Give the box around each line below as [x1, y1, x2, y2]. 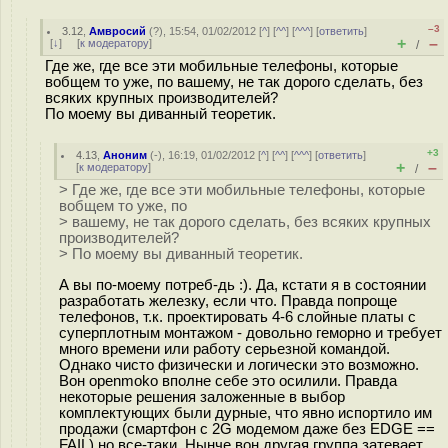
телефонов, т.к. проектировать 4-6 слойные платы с [59, 308, 416, 325]
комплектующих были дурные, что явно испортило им [59, 404, 432, 421]
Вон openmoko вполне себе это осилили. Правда [59, 372, 397, 389]
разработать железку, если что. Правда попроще [59, 292, 397, 309]
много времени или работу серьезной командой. [59, 340, 390, 357]
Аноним [103, 149, 148, 161]
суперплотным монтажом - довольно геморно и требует [59, 324, 442, 341]
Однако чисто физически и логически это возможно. [59, 356, 419, 373]
